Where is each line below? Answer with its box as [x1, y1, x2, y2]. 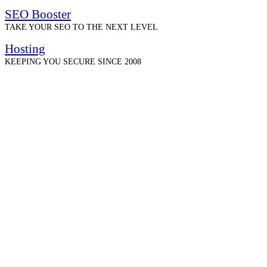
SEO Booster [5, 7, 71, 21]
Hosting [5, 41, 45, 55]
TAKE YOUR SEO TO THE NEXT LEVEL [5, 21, 158, 32]
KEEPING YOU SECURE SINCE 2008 [5, 56, 141, 66]
